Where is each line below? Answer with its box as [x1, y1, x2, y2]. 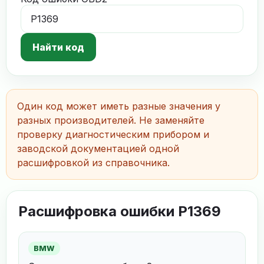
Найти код [32, 41, 84, 53]
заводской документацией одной [17, 143, 179, 154]
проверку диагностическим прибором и [17, 128, 209, 140]
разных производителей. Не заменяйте [17, 114, 204, 126]
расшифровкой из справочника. [17, 157, 170, 169]
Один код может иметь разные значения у [17, 100, 220, 112]
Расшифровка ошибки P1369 [18, 203, 221, 220]
